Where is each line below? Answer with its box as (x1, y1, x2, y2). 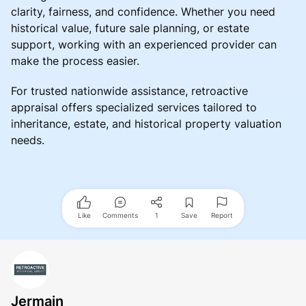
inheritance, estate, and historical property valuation (11, 116, 281, 130)
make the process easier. (11, 53, 139, 68)
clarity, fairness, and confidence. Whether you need (11, 4, 275, 18)
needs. (11, 133, 44, 147)
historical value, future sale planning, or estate (11, 20, 249, 35)
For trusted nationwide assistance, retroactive (11, 83, 248, 98)
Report (211, 210, 233, 219)
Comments (102, 210, 138, 219)
